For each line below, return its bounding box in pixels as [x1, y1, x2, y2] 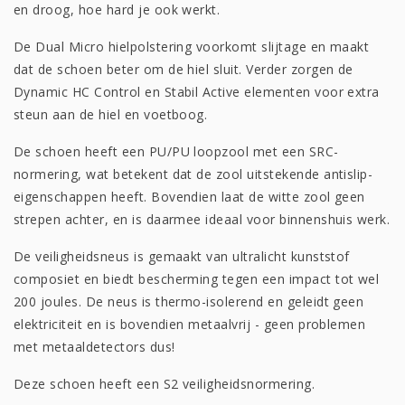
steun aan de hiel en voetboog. [14, 105, 208, 123]
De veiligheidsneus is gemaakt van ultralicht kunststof [14, 247, 350, 265]
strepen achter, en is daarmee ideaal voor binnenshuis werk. [14, 210, 391, 228]
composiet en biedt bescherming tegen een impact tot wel [14, 269, 380, 287]
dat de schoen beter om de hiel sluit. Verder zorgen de [14, 60, 353, 78]
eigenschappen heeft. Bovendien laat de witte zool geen [14, 187, 365, 205]
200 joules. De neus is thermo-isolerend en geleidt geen [14, 292, 364, 310]
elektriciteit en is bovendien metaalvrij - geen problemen [14, 315, 366, 333]
